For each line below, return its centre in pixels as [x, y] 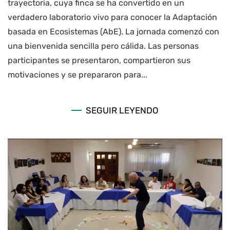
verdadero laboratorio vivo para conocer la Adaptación [112, 17]
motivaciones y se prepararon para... [78, 75]
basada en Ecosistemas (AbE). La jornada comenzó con [113, 32]
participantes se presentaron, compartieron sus [99, 61]
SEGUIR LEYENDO [122, 110]
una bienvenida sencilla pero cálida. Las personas [103, 46]
